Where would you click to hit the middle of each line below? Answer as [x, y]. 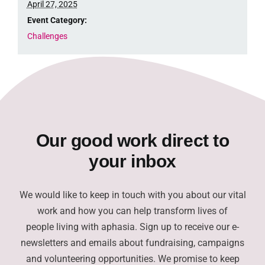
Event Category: [57, 20]
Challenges [47, 36]
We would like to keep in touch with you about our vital [132, 195]
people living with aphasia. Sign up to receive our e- [132, 227]
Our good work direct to [132, 140]
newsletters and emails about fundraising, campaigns [132, 243]
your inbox [132, 161]
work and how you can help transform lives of [132, 211]
